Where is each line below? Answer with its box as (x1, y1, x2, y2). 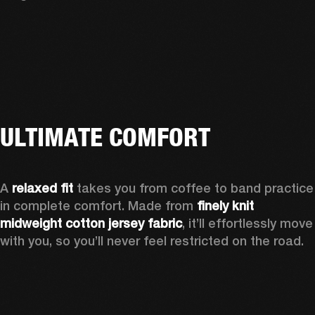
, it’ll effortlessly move (182, 215, 313, 231)
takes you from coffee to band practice (73, 180, 314, 195)
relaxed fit (12, 180, 73, 195)
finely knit (197, 198, 254, 213)
